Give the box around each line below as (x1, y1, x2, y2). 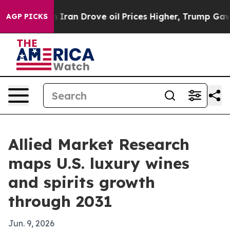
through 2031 (8, 191, 112, 211)
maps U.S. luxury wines (8, 154, 189, 173)
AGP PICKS (6, 12, 48, 21)
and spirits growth (8, 172, 155, 192)
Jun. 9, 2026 (8, 218, 54, 228)
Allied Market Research (8, 135, 189, 154)
